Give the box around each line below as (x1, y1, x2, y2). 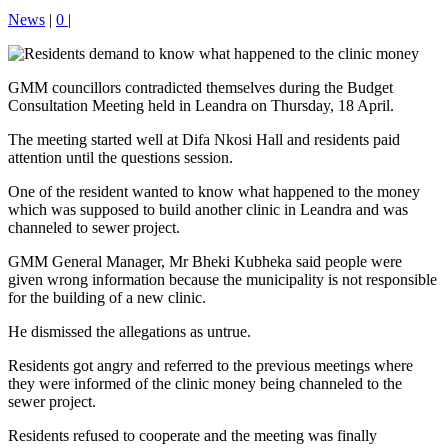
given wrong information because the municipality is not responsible (8, 270, 437, 288)
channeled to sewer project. (8, 218, 180, 236)
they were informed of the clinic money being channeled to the (8, 374, 402, 392)
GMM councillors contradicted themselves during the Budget (8, 78, 393, 96)
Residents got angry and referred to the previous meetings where (8, 356, 413, 374)
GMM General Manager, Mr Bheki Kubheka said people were (8, 252, 402, 270)
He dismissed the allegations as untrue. (8, 322, 251, 340)
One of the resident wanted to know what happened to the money (8, 182, 420, 200)
